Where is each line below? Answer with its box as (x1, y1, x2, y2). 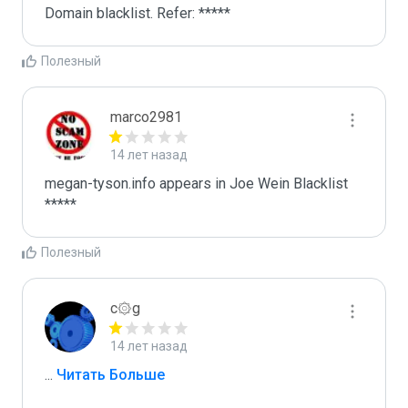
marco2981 (110, 108, 182, 126)
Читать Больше (53, 366, 165, 383)
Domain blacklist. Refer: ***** (45, 5, 230, 22)
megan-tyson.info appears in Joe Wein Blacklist (45, 175, 348, 192)
